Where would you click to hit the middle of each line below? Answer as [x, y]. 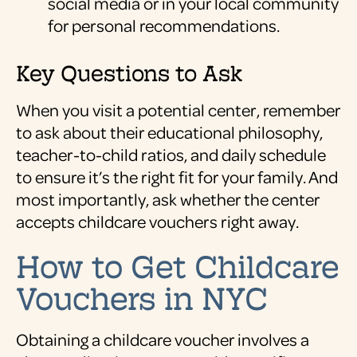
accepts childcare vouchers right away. [157, 222]
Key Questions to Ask [129, 72]
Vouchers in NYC [142, 296]
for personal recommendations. [164, 25]
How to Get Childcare [178, 265]
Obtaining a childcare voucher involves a [163, 339]
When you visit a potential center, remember [178, 110]
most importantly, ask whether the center [168, 199]
